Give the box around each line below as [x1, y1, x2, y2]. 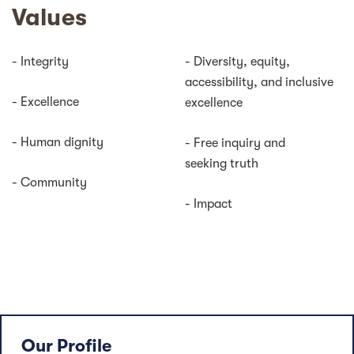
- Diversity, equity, [185, 55, 290, 70]
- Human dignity [12, 135, 104, 150]
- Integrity [12, 55, 69, 70]
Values [12, 4, 87, 32]
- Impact [185, 197, 232, 212]
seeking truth [185, 156, 258, 171]
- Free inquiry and [185, 136, 285, 151]
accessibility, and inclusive [185, 75, 333, 90]
